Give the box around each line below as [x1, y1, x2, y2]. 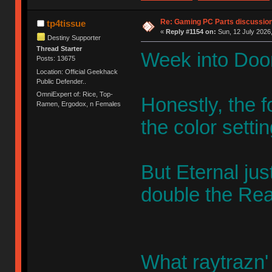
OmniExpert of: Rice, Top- [36, 90, 114, 98]
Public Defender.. [36, 77, 87, 85]
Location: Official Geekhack [36, 67, 118, 75]
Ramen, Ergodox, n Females [36, 100, 121, 107]
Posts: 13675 [36, 55, 76, 63]
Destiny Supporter [47, 33, 101, 41]
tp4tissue [46, 18, 86, 29]
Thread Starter [36, 45, 83, 53]
